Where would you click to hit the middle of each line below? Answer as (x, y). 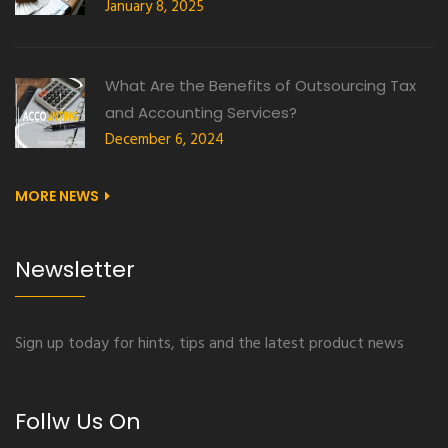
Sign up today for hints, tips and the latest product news (209, 344)
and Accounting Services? (201, 113)
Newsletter (75, 270)
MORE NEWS (57, 196)
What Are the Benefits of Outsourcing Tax (260, 86)
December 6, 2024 (164, 140)
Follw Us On (78, 422)
